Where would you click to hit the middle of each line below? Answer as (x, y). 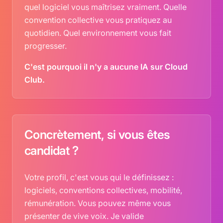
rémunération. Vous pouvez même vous (98, 203)
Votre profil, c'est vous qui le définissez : (99, 177)
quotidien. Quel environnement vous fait (98, 33)
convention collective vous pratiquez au (98, 20)
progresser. (46, 46)
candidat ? (52, 151)
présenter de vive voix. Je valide (84, 216)
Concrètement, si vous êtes (97, 135)
